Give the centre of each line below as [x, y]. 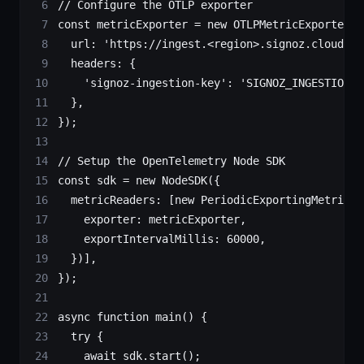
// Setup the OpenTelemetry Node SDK [171, 161]
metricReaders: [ [116, 200]
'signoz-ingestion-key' [142, 83]
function [119, 317]
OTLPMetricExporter [288, 25]
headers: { [97, 64]
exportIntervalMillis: [142, 239]
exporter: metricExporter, [152, 220]
